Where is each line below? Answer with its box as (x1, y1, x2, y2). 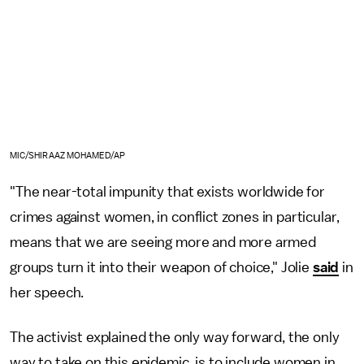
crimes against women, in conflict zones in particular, (10, 209, 340, 224)
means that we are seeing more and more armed (10, 234, 316, 249)
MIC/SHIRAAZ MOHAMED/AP (10, 150, 126, 160)
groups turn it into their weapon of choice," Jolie (10, 259, 313, 275)
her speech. (10, 284, 84, 300)
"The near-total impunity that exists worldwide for (10, 184, 325, 199)
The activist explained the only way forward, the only (10, 329, 340, 344)
